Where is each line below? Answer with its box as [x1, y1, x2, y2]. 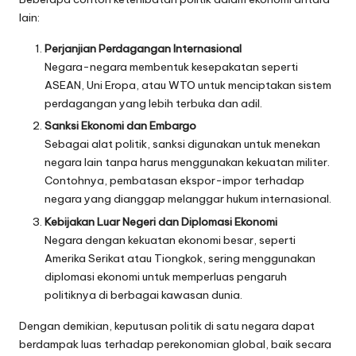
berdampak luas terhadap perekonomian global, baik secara [19, 336, 331, 351]
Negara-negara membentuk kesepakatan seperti [44, 60, 298, 75]
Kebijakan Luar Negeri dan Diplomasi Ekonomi [44, 214, 277, 229]
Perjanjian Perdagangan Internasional [44, 41, 242, 56]
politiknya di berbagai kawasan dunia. [44, 287, 242, 302]
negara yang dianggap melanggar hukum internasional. [44, 192, 331, 207]
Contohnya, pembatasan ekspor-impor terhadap [44, 173, 304, 188]
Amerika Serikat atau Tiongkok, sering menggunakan [44, 250, 315, 265]
